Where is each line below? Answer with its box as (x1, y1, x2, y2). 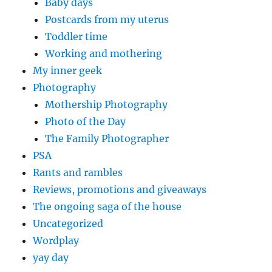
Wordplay (33, 234, 80, 246)
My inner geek (33, 64, 103, 76)
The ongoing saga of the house (33, 200, 182, 212)
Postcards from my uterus (45, 13, 169, 25)
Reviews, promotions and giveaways (33, 183, 207, 195)
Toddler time (45, 30, 108, 42)
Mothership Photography (45, 98, 168, 110)
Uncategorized (33, 217, 104, 229)
